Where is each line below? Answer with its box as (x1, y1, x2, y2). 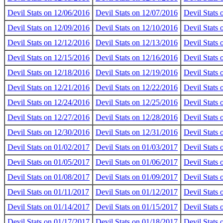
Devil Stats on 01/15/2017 (96, 203, 178, 211)
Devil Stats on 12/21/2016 (7, 83, 90, 92)
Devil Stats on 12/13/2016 (96, 38, 178, 47)
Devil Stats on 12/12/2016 (7, 38, 90, 47)
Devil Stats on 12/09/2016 (7, 23, 90, 32)
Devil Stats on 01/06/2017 (96, 158, 178, 166)
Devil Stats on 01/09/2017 (96, 173, 178, 181)
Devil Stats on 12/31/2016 (96, 128, 178, 136)
